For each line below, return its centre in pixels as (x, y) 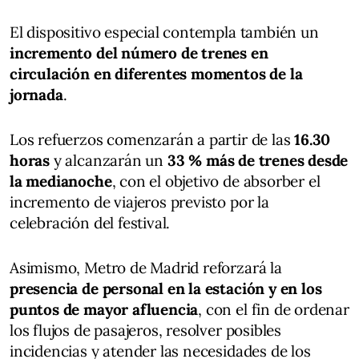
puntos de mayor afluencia (104, 309)
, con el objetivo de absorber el (216, 181)
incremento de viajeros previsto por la (139, 202)
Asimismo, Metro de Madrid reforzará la (146, 267)
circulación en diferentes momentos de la (156, 73)
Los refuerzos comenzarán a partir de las (152, 139)
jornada (36, 94)
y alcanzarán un (109, 160)
